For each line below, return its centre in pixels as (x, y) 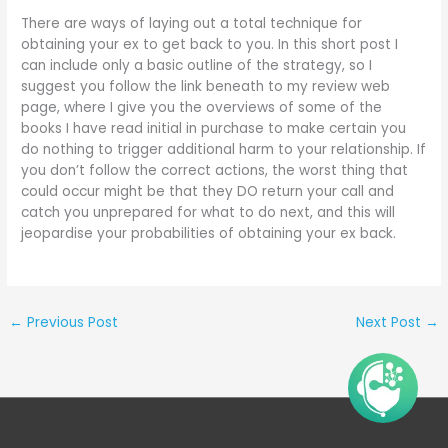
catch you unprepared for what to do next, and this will (208, 212)
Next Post (390, 322)
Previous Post (71, 322)
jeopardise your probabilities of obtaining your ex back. (209, 233)
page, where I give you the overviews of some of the (202, 107)
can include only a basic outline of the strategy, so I (197, 65)
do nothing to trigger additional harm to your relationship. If (224, 149)
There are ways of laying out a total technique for (192, 23)
